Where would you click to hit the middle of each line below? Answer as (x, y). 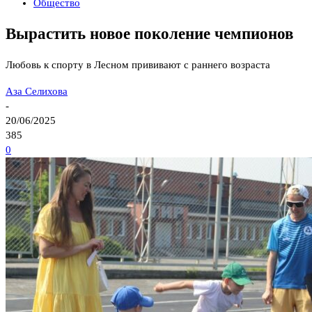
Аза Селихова (37, 92)
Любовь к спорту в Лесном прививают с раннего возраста (138, 65)
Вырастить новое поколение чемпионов (149, 33)
